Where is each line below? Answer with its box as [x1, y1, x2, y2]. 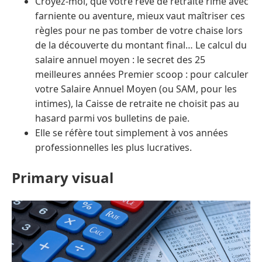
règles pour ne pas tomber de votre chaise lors [35, 24, 243, 37]
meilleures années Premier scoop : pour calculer [35, 68, 249, 81]
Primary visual [12, 168, 113, 188]
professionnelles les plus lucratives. [35, 141, 192, 154]
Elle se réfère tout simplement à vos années [35, 126, 228, 140]
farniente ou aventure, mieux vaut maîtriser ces [35, 9, 245, 23]
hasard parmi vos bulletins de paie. [35, 112, 189, 125]
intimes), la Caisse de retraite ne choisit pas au [35, 97, 239, 111]
